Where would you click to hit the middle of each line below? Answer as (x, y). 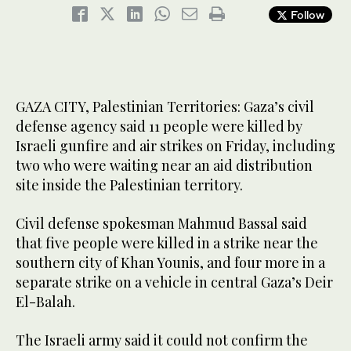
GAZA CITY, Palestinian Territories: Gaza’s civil (165, 107)
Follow (306, 15)
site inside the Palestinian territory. (129, 185)
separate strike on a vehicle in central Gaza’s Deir (174, 282)
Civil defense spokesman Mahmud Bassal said (161, 224)
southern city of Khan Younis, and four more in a (170, 263)
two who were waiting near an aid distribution (164, 166)
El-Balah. (45, 302)
